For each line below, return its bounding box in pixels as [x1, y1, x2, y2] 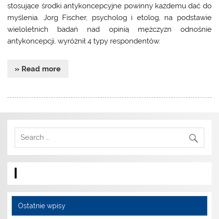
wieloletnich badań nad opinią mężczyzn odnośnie [7, 24, 212, 34]
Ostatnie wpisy [18, 201, 66, 210]
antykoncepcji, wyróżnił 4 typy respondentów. [7, 36, 161, 45]
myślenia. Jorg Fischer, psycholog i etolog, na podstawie [7, 13, 212, 22]
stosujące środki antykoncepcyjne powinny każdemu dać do [7, 1, 212, 10]
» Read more [15, 64, 61, 73]
